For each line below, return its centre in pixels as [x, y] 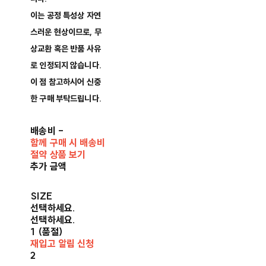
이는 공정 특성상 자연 [66, 16]
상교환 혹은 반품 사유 [66, 49]
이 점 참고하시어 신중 [66, 82]
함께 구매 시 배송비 [68, 143]
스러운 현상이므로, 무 [66, 32]
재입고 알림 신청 [62, 244]
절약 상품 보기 [58, 155]
